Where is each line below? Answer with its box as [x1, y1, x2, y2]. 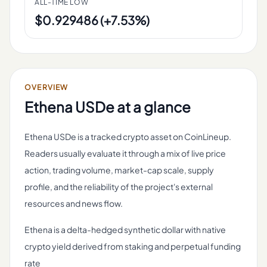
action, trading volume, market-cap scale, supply [24, 164, 214, 175]
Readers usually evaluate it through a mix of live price [24, 148, 226, 159]
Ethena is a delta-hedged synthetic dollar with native [24, 224, 226, 235]
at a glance [114, 98, 191, 116]
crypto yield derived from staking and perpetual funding [24, 241, 241, 252]
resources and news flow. [24, 198, 123, 209]
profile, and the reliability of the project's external [24, 181, 213, 192]
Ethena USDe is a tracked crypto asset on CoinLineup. [24, 131, 231, 142]
